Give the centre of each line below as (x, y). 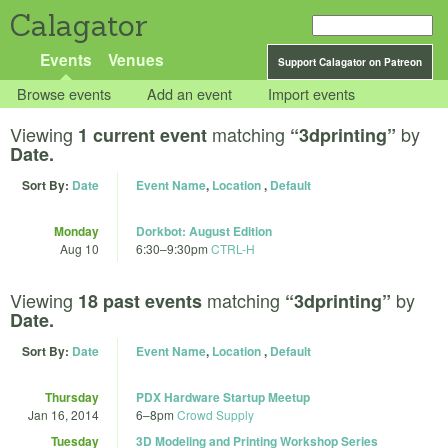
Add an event (190, 94)
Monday (76, 231)
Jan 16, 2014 (63, 414)
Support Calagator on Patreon (350, 62)
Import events (312, 94)
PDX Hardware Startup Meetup (223, 396)
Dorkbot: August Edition (204, 231)
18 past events (140, 300)
